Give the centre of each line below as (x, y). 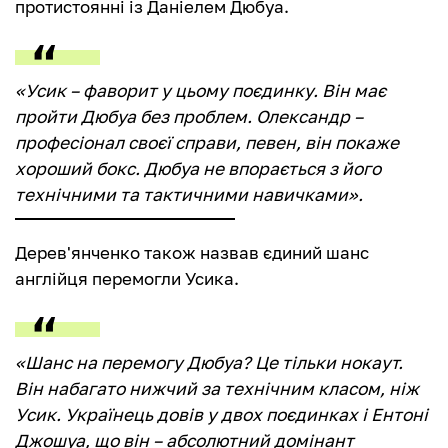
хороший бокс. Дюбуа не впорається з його (198, 169)
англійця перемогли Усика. (127, 279)
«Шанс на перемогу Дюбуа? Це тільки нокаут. (209, 363)
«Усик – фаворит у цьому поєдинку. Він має (200, 91)
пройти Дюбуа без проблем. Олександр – (189, 117)
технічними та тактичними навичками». (189, 195)
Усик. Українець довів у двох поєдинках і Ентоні (221, 415)
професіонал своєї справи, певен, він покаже (207, 143)
